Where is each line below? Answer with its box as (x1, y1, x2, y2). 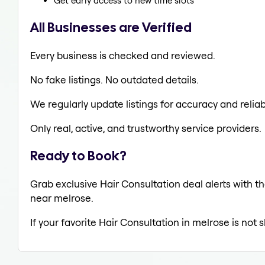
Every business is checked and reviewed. (30, 49, 215, 62)
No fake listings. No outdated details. (30, 73, 199, 86)
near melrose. (30, 192, 93, 204)
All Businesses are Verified (30, 18, 192, 36)
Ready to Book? (30, 147, 127, 165)
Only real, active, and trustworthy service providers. (30, 121, 261, 134)
